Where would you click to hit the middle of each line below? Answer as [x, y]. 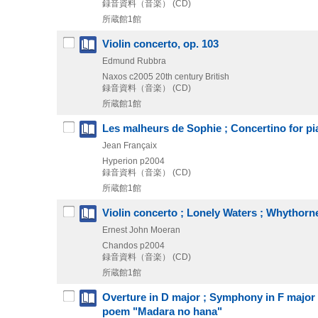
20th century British [192, 76]
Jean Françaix [130, 145]
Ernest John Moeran [141, 230]
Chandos [120, 245]
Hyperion [120, 161]
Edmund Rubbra [134, 61]
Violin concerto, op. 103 [160, 44]
